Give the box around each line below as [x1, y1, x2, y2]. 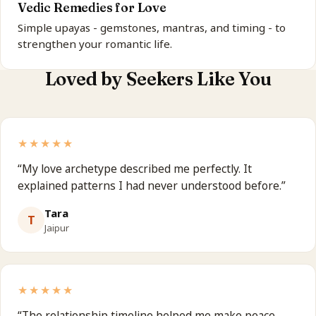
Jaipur [44, 221, 69, 234]
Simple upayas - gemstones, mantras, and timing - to [18, 20, 286, 35]
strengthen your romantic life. [18, 36, 172, 51]
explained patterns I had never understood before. [18, 177, 281, 193]
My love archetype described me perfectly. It [22, 160, 252, 176]
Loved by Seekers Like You [44, 67, 272, 90]
